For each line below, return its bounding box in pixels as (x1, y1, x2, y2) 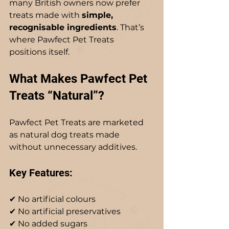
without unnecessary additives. (9, 142, 137, 152)
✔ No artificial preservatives (9, 206, 125, 216)
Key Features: (9, 166, 73, 179)
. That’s (117, 22, 146, 32)
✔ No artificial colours (9, 194, 100, 204)
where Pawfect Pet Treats (9, 34, 116, 44)
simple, (82, 10, 116, 20)
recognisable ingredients (9, 22, 117, 32)
